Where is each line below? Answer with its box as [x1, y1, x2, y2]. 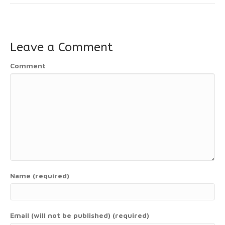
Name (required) [10, 171, 69, 180]
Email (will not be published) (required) [10, 211, 149, 219]
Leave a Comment [10, 40, 113, 54]
